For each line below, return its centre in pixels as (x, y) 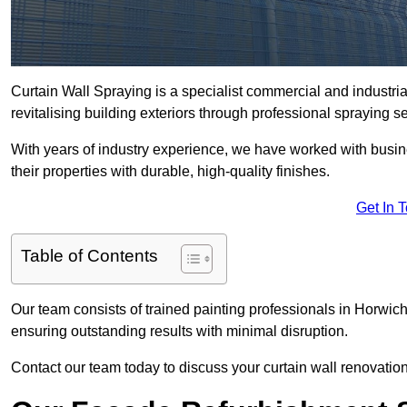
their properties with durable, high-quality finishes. (170, 172)
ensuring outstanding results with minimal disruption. (179, 332)
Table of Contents (89, 256)
